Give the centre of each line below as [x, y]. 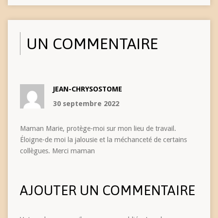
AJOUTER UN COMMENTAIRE [107, 190]
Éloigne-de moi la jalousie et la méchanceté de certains [103, 139]
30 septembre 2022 [86, 103]
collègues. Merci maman [57, 151]
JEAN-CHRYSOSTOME [87, 89]
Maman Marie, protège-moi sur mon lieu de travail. [98, 128]
